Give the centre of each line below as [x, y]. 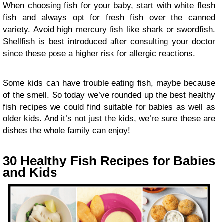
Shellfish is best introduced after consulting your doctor [109, 41]
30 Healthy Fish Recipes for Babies [109, 161]
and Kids [30, 172]
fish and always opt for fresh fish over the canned [109, 18]
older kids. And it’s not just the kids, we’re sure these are [109, 119]
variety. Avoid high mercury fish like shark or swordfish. [109, 29]
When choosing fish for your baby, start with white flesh [109, 6]
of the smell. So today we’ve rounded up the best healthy [109, 95]
